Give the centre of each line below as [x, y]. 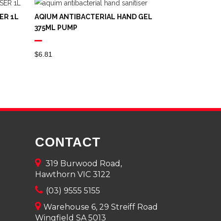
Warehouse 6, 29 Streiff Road [100, 207]
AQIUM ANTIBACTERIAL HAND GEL [93, 17]
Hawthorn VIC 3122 [73, 174]
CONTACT [68, 142]
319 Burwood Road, [82, 163]
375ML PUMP [56, 27]
